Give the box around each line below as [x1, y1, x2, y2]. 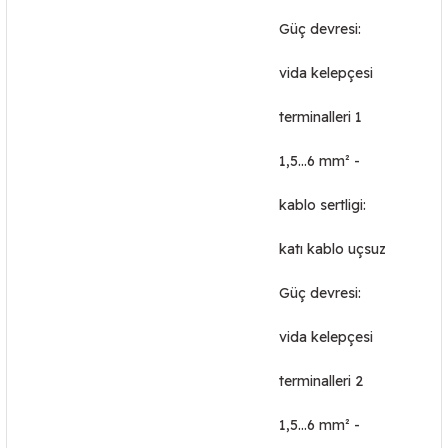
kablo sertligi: [279, 196, 366, 214]
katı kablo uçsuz [279, 240, 386, 258]
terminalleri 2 [279, 372, 363, 390]
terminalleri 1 [279, 108, 362, 126]
